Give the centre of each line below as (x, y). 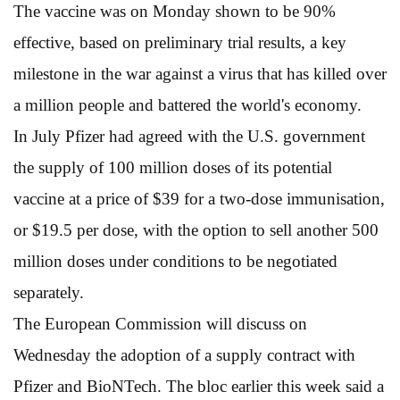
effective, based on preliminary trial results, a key (180, 42)
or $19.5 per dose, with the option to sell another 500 (196, 229)
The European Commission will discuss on (160, 323)
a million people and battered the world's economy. (187, 104)
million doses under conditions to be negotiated (175, 261)
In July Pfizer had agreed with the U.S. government (189, 136)
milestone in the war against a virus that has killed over (200, 73)
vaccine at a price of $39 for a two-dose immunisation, (199, 198)
